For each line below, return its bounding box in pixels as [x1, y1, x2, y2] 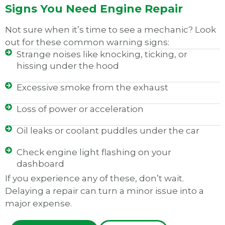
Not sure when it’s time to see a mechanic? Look [5, 25, 216, 35]
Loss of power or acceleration [16, 104, 144, 115]
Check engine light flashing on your [16, 147, 171, 158]
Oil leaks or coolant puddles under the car [16, 126, 199, 136]
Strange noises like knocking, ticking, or [16, 49, 187, 60]
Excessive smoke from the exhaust [16, 82, 168, 93]
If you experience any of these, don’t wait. [5, 173, 184, 184]
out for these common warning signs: [5, 37, 169, 48]
